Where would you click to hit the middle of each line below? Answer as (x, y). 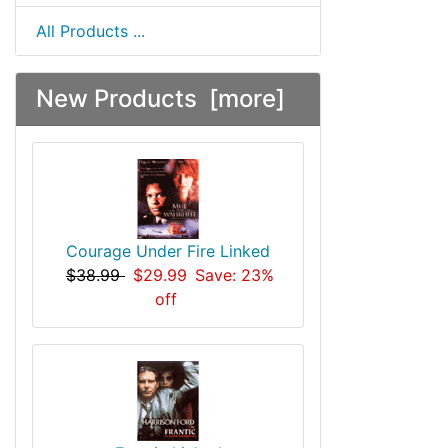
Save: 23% (234, 275)
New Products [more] (160, 98)
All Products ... (90, 31)
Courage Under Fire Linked (168, 251)
